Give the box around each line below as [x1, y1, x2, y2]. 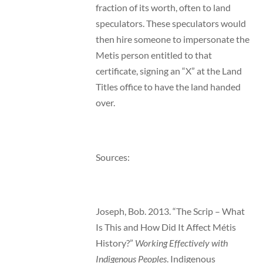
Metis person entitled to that [95, 49, 212, 61]
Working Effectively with [134, 237, 228, 248]
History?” [95, 237, 135, 248]
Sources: [95, 151, 130, 163]
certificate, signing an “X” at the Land [95, 65, 242, 77]
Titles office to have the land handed [95, 81, 241, 93]
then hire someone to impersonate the [95, 33, 249, 45]
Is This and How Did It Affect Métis [95, 221, 236, 232]
